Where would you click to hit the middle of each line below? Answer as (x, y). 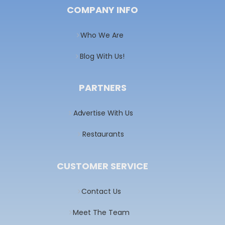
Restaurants (103, 134)
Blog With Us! (102, 56)
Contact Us (101, 191)
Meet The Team (101, 212)
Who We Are (102, 35)
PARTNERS (102, 88)
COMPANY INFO (103, 10)
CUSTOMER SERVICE (103, 166)
